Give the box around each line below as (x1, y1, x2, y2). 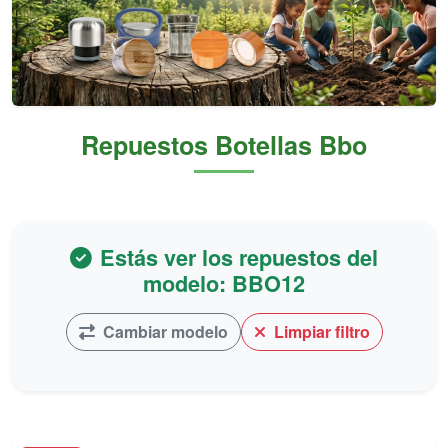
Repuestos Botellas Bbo (81, 127, 367, 163)
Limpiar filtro (269, 320, 370, 343)
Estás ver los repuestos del (100, 242, 378, 273)
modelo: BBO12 (143, 268, 305, 299)
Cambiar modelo (98, 320, 228, 343)
